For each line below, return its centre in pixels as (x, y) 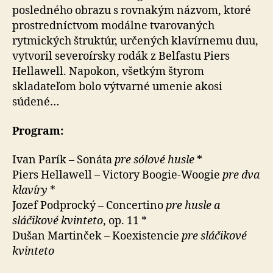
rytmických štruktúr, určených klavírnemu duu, (135, 41)
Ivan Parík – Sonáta (63, 160)
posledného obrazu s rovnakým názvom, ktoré (132, 11)
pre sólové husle (154, 160)
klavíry (30, 190)
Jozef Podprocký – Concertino (89, 206)
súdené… (36, 102)
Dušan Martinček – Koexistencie (97, 236)
